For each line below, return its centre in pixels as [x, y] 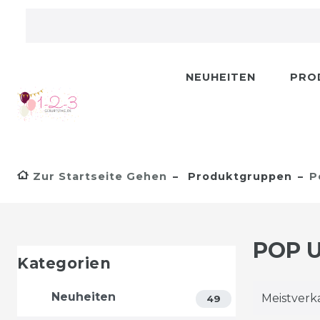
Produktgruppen [238, 176]
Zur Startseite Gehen [100, 176]
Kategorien [64, 263]
